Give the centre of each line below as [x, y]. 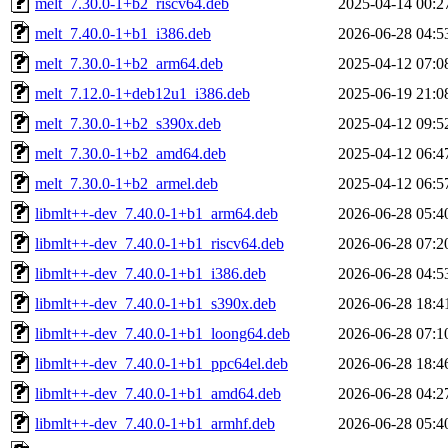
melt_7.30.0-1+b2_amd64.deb [130, 153]
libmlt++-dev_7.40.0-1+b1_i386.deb [150, 273]
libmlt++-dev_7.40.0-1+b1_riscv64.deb [159, 243]
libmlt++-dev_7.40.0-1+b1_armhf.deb [155, 423]
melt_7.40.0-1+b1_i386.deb [123, 33]
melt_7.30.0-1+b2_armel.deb [126, 183]
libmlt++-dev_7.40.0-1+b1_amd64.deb [158, 393]
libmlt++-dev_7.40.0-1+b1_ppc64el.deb [161, 363]
